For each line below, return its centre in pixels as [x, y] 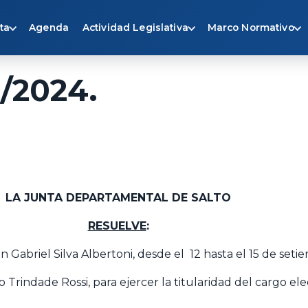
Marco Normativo [251, 27]
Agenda [49, 27]
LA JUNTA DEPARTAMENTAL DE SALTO [118, 197]
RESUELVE [117, 225]
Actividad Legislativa [135, 27]
